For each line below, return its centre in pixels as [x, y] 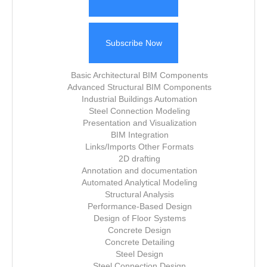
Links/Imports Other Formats [139, 147]
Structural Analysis [139, 194]
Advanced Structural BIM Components [139, 87]
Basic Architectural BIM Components [139, 75]
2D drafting [139, 159]
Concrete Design [139, 230]
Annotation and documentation [139, 170]
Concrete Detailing [139, 242]
